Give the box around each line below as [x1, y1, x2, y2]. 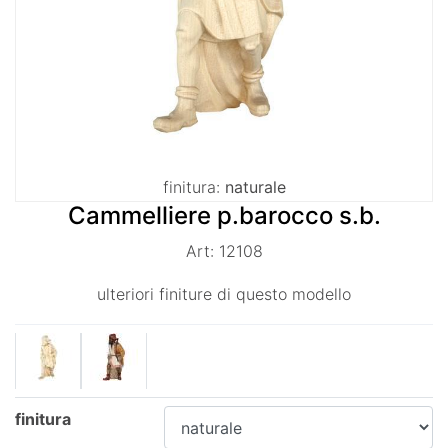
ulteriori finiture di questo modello [97, 284, 351, 304]
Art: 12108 [185, 241, 263, 261]
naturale [219, 177, 286, 197]
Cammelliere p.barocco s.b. [67, 201, 381, 230]
